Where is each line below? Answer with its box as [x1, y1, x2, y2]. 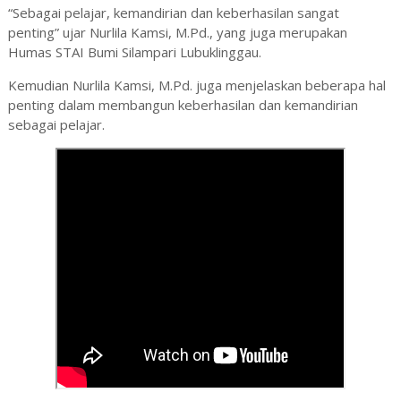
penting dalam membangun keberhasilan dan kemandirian [7, 96, 358, 115]
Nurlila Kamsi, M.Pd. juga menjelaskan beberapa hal [72, 76, 386, 95]
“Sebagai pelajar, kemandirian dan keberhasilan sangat [7, 4, 339, 22]
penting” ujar [7, 23, 90, 42]
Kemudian [7, 76, 73, 95]
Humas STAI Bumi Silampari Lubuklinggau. [7, 43, 261, 62]
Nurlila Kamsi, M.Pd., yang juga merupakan [89, 23, 347, 42]
